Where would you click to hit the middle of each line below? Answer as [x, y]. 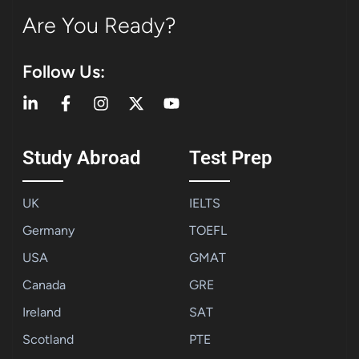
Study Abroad [82, 157]
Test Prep [231, 157]
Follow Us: [64, 72]
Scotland [48, 339]
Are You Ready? [99, 26]
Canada [44, 284]
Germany [48, 230]
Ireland [42, 312]
